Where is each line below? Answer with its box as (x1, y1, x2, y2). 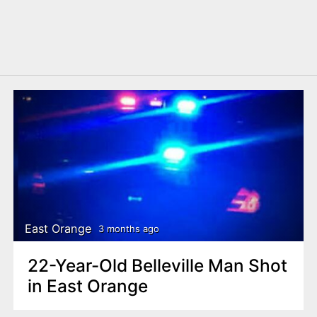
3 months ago (98, 223, 159, 235)
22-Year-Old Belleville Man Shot (27, 254, 289, 276)
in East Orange (27, 275, 148, 296)
